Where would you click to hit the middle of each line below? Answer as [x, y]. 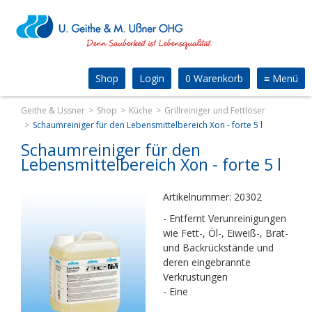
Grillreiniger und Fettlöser [215, 110]
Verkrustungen [195, 277]
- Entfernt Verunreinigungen [225, 218]
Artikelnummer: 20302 [212, 197]
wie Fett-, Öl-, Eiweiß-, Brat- [226, 233]
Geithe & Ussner [53, 110]
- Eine [175, 291]
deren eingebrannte [207, 262]
